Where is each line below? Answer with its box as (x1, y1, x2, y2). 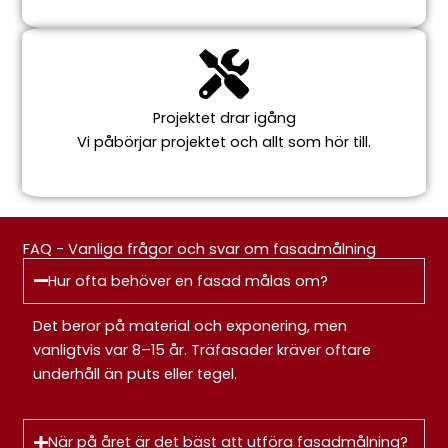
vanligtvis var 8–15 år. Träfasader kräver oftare (33, 339, 372, 360)
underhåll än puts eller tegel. (33, 363, 238, 384)
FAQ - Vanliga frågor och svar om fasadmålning (23, 238, 377, 259)
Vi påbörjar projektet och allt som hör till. (77, 131, 371, 152)
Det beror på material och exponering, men (33, 315, 348, 336)
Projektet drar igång (152, 107, 296, 128)
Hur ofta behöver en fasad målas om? (47, 270, 328, 291)
